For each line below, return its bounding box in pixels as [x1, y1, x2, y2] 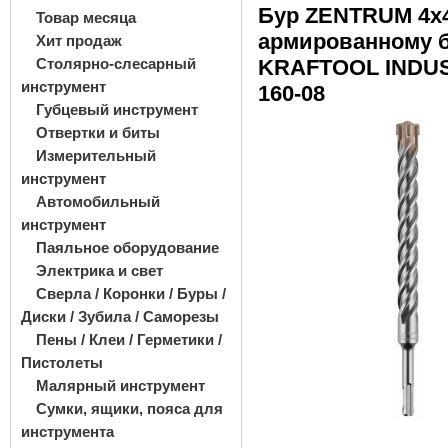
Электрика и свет [36, 262, 163, 279]
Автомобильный [36, 193, 160, 210]
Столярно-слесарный [36, 55, 196, 72]
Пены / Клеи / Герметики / [36, 331, 222, 348]
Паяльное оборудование [36, 239, 219, 256]
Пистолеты [21, 354, 103, 371]
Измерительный [36, 147, 156, 164]
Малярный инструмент [36, 377, 205, 394]
